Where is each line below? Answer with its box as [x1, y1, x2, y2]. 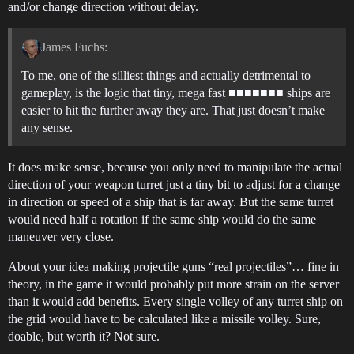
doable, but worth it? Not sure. [8, 329, 160, 343]
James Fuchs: [40, 40, 107, 54]
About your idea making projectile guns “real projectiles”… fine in [8, 259, 339, 273]
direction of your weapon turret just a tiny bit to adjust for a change [8, 177, 340, 191]
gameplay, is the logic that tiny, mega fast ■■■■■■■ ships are [21, 85, 330, 100]
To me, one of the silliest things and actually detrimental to [21, 68, 311, 82]
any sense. [21, 120, 73, 134]
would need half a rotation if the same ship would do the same [8, 212, 316, 226]
